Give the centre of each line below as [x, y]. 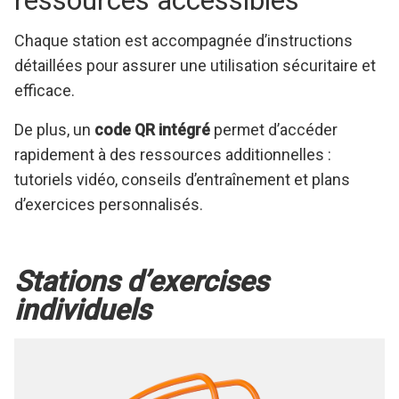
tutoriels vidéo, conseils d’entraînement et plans [182, 191]
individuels [82, 321]
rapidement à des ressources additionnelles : [173, 166]
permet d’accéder [274, 141]
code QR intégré [152, 141]
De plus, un [54, 141]
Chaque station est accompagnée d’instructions [183, 52]
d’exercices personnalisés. [109, 216]
